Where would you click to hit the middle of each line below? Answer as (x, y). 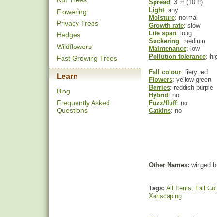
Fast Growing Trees (87, 58)
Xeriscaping (165, 196)
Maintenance (168, 49)
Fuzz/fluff (163, 103)
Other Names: (169, 165)
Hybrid (159, 95)
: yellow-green (192, 80)
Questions (72, 110)
